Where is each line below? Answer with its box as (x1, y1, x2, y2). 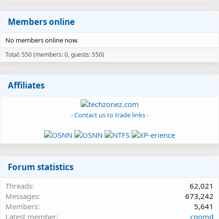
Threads (5, 180, 32, 191)
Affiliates (8, 79, 44, 91)
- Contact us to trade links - (70, 110, 149, 119)
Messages (5, 191, 39, 201)
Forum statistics (8, 161, 73, 173)
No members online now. (5, 35, 78, 44)
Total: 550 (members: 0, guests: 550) (5, 50, 104, 59)
